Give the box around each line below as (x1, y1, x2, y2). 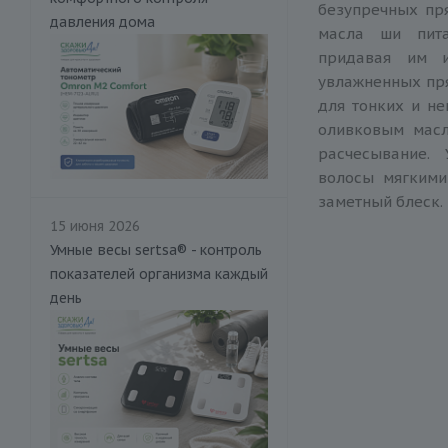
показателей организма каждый (50, 265, 268, 284)
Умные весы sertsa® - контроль (50, 241, 262, 260)
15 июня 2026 (50, 217, 140, 236)
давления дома (50, 12, 155, 31)
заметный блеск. (318, 191, 443, 211)
